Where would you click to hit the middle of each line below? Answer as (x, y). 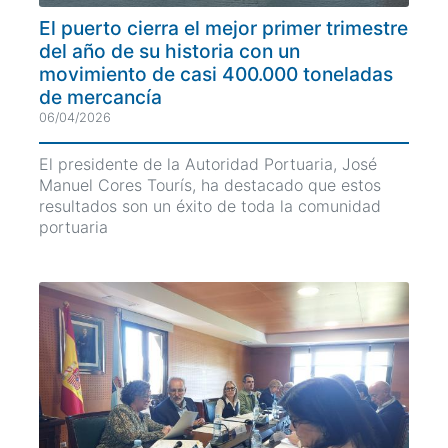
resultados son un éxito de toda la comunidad (210, 205)
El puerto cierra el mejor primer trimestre (223, 27)
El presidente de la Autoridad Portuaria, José (208, 163)
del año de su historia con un (169, 50)
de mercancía (100, 96)
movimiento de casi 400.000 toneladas (216, 73)
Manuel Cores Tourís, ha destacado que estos (210, 184)
